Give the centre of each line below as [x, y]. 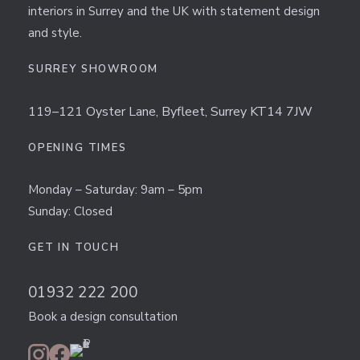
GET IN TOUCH [74, 247]
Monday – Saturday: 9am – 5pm [115, 189]
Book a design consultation [103, 316]
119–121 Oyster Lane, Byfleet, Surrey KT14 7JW [170, 111]
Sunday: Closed [70, 211]
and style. [55, 33]
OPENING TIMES [78, 147]
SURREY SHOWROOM [94, 69]
